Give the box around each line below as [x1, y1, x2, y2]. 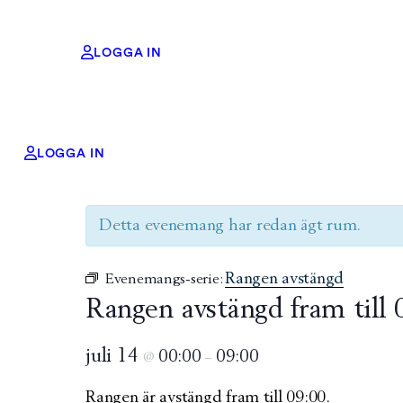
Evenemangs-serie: [104, 272, 226, 286]
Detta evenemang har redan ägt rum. [99, 218, 362, 234]
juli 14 [85, 346, 144, 365]
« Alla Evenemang [85, 168, 188, 182]
